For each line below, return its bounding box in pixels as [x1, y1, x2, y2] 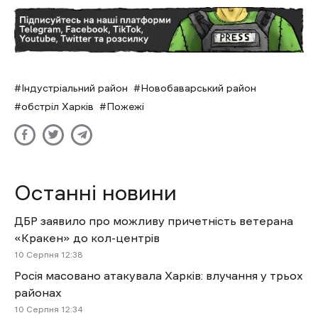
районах [14, 286, 62, 298]
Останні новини [14, 181, 177, 204]
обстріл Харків [21, 101, 94, 111]
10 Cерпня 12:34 [14, 305, 82, 314]
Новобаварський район [141, 82, 256, 93]
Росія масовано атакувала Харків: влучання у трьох [14, 269, 303, 281]
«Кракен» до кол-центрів [14, 231, 160, 243]
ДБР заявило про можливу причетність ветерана [14, 214, 293, 226]
